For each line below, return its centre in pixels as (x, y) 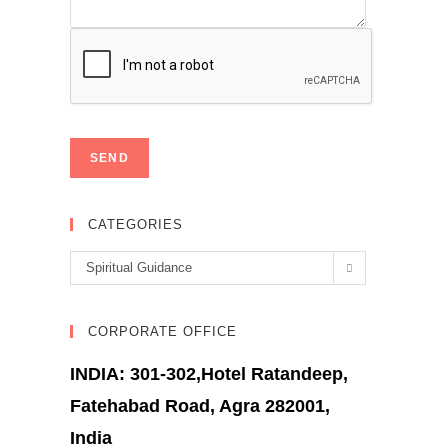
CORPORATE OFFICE (162, 331)
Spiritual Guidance (139, 267)
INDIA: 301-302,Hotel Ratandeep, (209, 374)
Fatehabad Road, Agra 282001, (200, 406)
